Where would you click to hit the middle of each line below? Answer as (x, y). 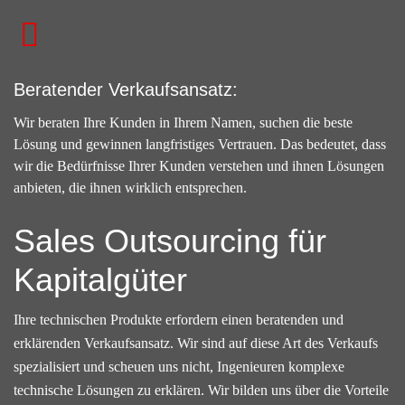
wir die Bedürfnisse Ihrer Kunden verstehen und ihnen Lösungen (199, 166)
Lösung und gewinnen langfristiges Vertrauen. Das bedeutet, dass (200, 145)
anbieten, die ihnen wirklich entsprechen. (130, 188)
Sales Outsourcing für (170, 241)
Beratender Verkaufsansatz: (126, 90)
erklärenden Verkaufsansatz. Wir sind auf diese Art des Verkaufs (196, 344)
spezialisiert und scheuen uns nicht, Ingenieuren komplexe (179, 367)
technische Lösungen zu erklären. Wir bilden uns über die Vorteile (201, 391)
